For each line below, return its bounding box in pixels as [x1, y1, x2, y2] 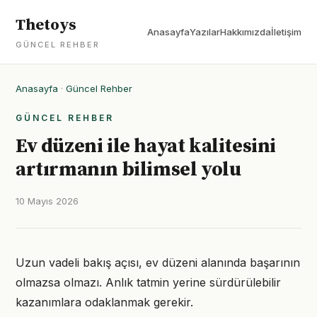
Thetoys [16, 16, 76, 35]
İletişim [271, 26, 301, 38]
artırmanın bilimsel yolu [16, 157, 241, 182]
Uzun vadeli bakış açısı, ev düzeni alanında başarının [16, 255, 300, 270]
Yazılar [190, 26, 220, 38]
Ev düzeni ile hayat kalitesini [16, 134, 277, 158]
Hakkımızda [220, 26, 271, 38]
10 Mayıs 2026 [16, 195, 79, 207]
